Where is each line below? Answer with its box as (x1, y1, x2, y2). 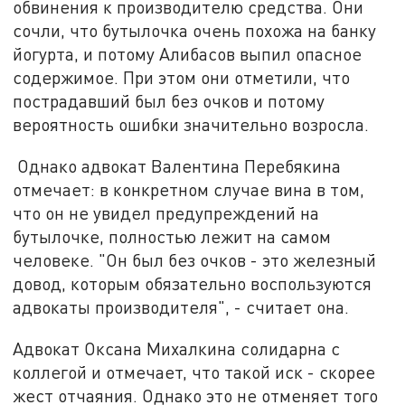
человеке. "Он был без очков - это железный (13, 250, 377, 271)
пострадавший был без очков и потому (13, 90, 325, 112)
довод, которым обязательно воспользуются (13, 273, 372, 295)
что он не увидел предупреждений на (13, 202, 320, 224)
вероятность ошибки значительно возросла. (13, 114, 370, 136)
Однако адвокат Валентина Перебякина (13, 155, 342, 177)
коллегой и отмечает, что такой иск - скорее (13, 361, 376, 382)
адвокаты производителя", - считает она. (13, 297, 350, 318)
